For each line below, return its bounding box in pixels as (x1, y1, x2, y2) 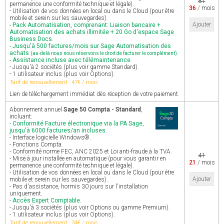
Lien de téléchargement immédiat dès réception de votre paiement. (9, 90, 179, 97)
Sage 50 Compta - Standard (63, 106, 141, 113)
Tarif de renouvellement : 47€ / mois (9, 79, 98, 85)
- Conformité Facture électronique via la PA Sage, (9, 120, 144, 127)
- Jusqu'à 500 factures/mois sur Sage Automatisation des (9, 42, 171, 49)
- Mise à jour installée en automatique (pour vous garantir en (9, 155, 166, 162)
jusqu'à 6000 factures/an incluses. (9, 127, 107, 134)
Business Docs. (9, 35, 53, 42)
